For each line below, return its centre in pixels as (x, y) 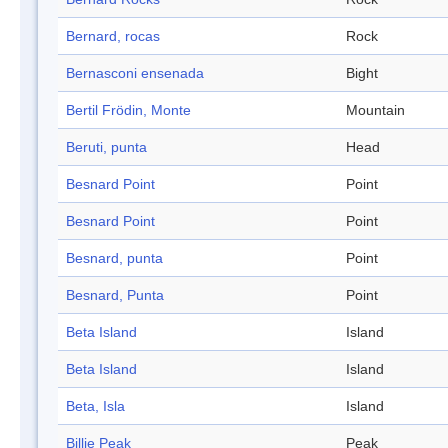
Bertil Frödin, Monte (128, 110)
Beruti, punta (106, 147)
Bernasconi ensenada (135, 73)
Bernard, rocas (113, 36)
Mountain (375, 110)
